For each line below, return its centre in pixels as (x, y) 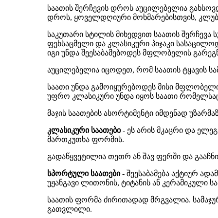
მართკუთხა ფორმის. (86, 139)
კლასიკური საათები (84, 130)
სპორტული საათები (84, 173)
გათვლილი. (70, 209)
